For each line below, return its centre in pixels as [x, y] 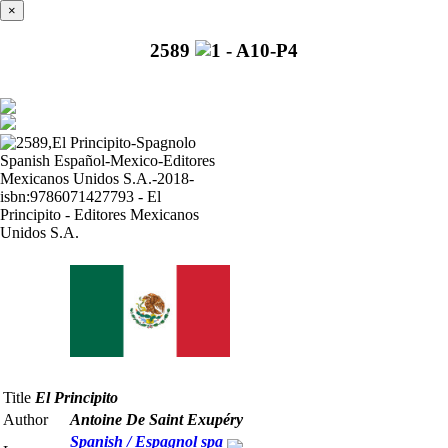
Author [25, 420]
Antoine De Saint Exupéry [156, 420]
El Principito [76, 398]
